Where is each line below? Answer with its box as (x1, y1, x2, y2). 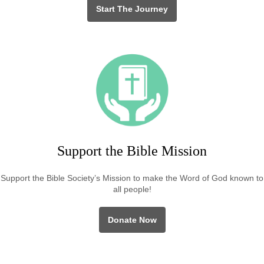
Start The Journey (96, 4, 168, 14)
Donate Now (107, 215, 157, 225)
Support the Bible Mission (57, 143, 207, 159)
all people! (113, 184, 151, 194)
